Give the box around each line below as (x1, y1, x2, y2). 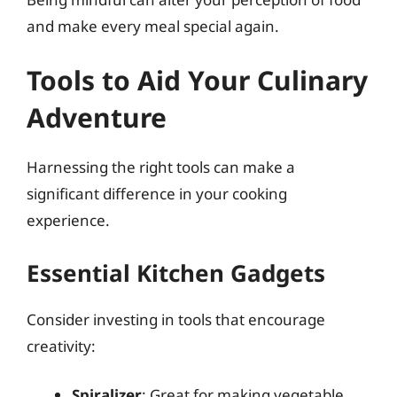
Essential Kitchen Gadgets (27, 256, 325, 289)
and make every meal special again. (27, 15, 279, 36)
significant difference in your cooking (27, 183, 287, 204)
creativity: (27, 335, 96, 356)
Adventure (27, 99, 167, 136)
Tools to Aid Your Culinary (27, 62, 368, 98)
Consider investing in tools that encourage (27, 308, 325, 330)
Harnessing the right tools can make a (27, 157, 295, 177)
